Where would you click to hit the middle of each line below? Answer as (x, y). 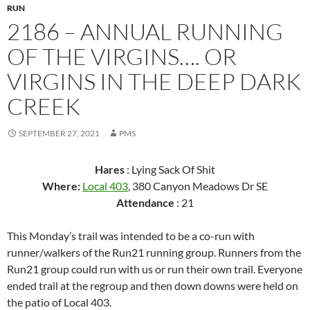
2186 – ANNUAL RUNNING (145, 31)
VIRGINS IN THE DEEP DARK (154, 81)
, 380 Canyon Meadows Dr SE (198, 186)
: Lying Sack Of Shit (170, 169)
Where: (62, 186)
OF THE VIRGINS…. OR (122, 56)
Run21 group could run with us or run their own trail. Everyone (155, 269)
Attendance (145, 202)
